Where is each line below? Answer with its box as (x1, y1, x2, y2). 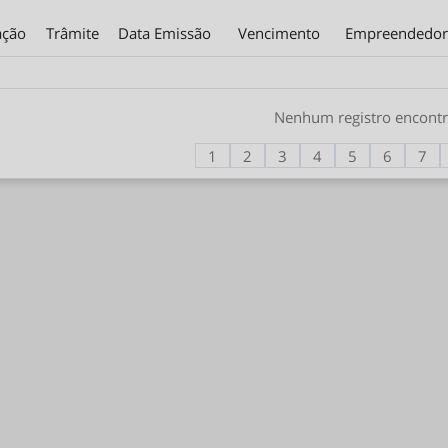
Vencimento (238, 23, 320, 43)
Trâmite (46, 23, 99, 43)
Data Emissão (118, 23, 211, 43)
